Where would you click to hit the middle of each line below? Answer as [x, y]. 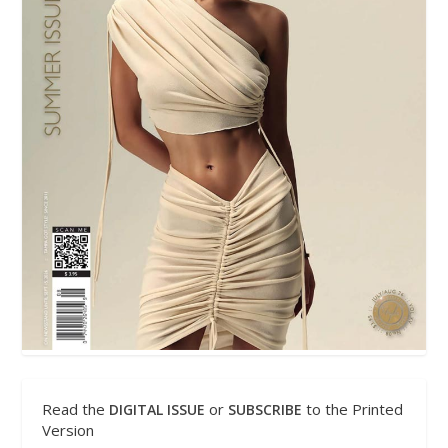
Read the [76, 409]
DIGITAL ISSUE [157, 410]
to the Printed [353, 409]
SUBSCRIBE [265, 410]
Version [68, 430]
